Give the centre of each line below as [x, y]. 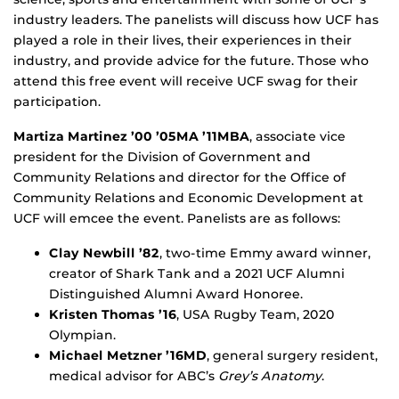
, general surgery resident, [292, 355]
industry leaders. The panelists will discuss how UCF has [196, 19]
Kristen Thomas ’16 [113, 314]
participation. [57, 101]
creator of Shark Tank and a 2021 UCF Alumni [197, 273]
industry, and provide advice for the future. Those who [191, 60]
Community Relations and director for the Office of [179, 177]
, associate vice [297, 136]
